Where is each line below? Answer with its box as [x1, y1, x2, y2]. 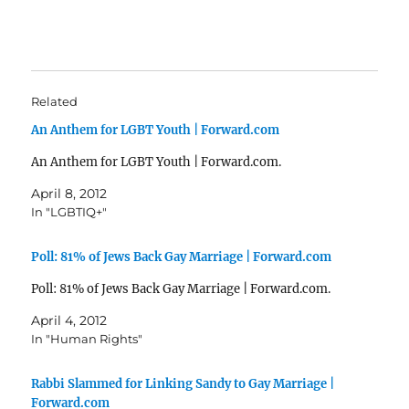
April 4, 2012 [31, 311, 108, 329]
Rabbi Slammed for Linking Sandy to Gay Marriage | [31, 375, 335, 392]
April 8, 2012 [31, 184, 108, 202]
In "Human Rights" [31, 330, 143, 346]
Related [31, 93, 79, 109]
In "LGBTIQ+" [31, 204, 108, 219]
